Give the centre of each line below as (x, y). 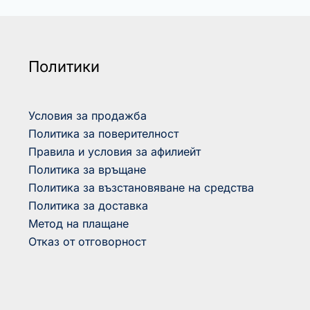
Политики (64, 66)
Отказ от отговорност (87, 241)
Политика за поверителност (103, 133)
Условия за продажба (87, 115)
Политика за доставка (88, 205)
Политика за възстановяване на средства (141, 187)
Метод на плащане (78, 223)
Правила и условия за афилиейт (114, 151)
